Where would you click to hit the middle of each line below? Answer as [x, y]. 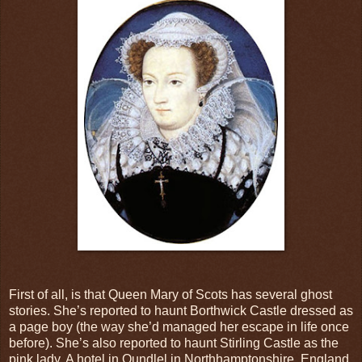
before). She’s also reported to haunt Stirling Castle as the [174, 343]
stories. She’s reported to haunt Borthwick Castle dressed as [181, 310]
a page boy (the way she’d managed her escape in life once [179, 326]
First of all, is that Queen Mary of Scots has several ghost [170, 294]
